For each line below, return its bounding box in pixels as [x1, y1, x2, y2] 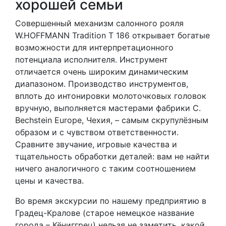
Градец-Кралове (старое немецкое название [15, 208, 194, 218]
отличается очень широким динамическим [15, 67, 188, 77]
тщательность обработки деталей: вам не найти [15, 151, 209, 162]
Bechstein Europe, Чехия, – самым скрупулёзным [15, 115, 208, 126]
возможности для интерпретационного [15, 42, 174, 53]
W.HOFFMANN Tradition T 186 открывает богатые [15, 30, 210, 41]
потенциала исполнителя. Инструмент [15, 54, 168, 65]
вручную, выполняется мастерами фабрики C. [15, 103, 201, 114]
